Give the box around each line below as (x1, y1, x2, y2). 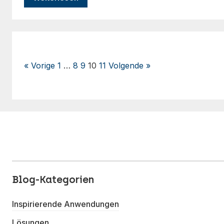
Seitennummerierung (23, 64, 150, 80)
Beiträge (23, 95, 74, 111)
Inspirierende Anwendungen (12, 199, 119, 209)
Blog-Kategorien (12, 173, 94, 185)
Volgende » (108, 60, 150, 70)
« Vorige (24, 60, 55, 70)
